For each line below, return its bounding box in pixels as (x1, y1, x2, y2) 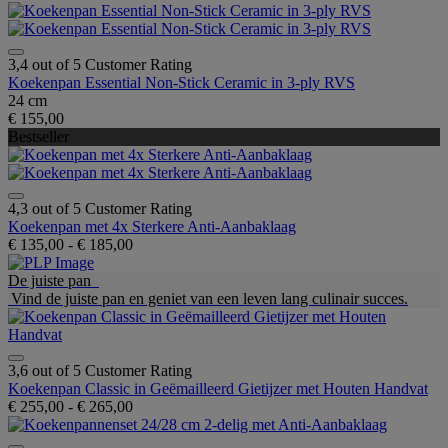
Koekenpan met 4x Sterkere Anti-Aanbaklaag (8, 217, 296, 235)
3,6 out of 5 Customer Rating (8, 361, 192, 379)
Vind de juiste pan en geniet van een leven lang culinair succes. (8, 289, 408, 307)
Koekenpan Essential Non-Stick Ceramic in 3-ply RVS (8, 73, 355, 91)
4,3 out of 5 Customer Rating (8, 199, 192, 217)
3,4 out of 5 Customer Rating (8, 55, 192, 73)
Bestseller (8, 127, 69, 145)
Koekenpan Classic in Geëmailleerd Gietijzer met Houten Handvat (8, 379, 428, 397)
